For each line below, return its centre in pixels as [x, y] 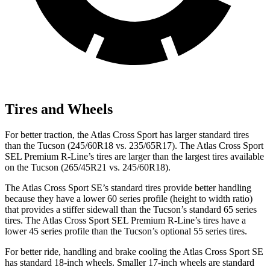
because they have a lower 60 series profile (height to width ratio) [129, 198]
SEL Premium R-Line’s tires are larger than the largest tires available [134, 156]
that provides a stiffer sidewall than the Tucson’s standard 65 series [131, 209]
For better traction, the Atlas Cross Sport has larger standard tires [127, 134]
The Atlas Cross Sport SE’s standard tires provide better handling [128, 187]
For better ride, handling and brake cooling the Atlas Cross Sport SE [134, 251]
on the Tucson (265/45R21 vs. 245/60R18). [88, 167]
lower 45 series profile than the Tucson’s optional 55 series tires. [126, 231]
